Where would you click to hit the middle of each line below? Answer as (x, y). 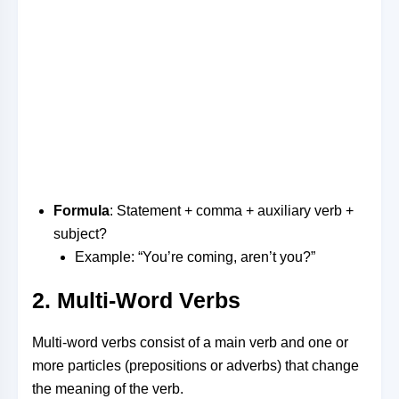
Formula (81, 211)
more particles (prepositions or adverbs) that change (195, 366)
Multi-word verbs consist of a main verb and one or (190, 342)
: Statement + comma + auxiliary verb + (232, 211)
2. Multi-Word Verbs (136, 300)
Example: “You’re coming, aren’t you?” (195, 257)
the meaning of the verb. (108, 389)
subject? (80, 234)
